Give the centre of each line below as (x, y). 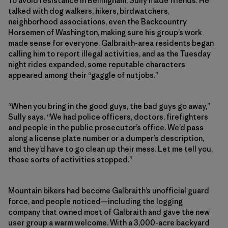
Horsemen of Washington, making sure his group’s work (105, 33)
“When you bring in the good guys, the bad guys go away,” (109, 106)
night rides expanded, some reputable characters (97, 65)
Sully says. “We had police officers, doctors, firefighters (108, 117)
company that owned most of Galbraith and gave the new (109, 212)
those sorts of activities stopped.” (70, 160)
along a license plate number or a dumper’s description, (106, 138)
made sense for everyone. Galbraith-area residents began (111, 43)
